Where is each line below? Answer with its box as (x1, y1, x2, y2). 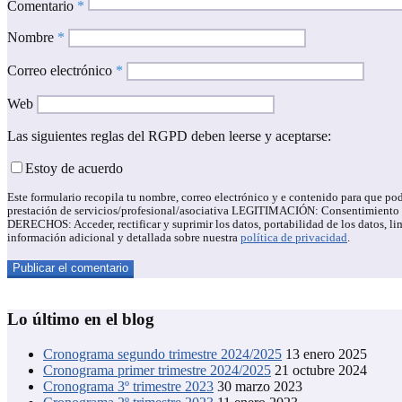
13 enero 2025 (285, 345, 367, 362)
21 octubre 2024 (275, 362, 367, 378)
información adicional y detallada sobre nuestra (7, 232, 240, 245)
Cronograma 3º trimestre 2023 (43, 378, 214, 394)
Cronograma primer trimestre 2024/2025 (43, 362, 271, 378)
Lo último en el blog (7, 309, 154, 328)
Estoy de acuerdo (25, 161, 123, 177)
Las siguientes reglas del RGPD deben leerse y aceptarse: (7, 128, 331, 144)
